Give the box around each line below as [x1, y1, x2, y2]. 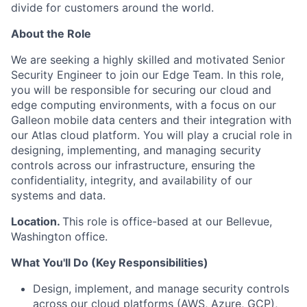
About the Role [11, 27, 91, 40]
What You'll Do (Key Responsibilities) [11, 256, 208, 269]
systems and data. [11, 188, 106, 202]
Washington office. [11, 230, 108, 243]
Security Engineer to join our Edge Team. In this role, [11, 68, 284, 82]
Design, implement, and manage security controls [33, 282, 289, 295]
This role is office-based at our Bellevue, [62, 214, 272, 228]
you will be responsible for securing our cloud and [11, 83, 271, 97]
